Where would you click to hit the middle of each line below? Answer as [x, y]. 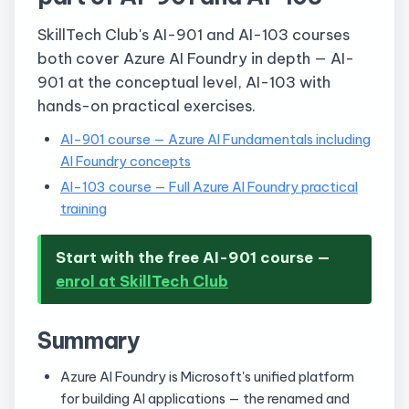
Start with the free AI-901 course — [193, 257]
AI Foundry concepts [125, 161]
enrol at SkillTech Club [142, 280]
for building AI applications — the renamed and [204, 398]
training [83, 208]
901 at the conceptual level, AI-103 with [184, 81]
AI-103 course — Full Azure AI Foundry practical [209, 186]
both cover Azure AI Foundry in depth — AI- [196, 58]
